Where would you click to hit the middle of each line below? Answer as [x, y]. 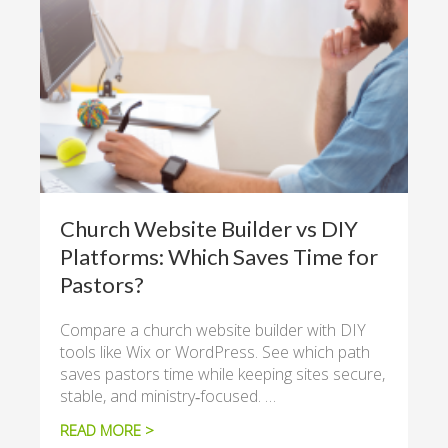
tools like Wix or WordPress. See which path [215, 352]
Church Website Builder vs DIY [209, 228]
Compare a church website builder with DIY [213, 330]
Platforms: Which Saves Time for [219, 256]
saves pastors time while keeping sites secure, [222, 374]
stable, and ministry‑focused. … [168, 396]
